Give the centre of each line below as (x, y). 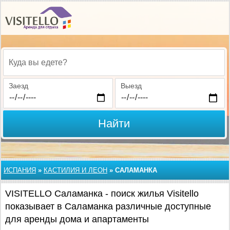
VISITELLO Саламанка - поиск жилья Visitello (102, 194)
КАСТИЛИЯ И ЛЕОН (75, 170)
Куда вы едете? (35, 68)
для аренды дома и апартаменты (77, 219)
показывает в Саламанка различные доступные (108, 206)
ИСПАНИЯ (20, 170)
